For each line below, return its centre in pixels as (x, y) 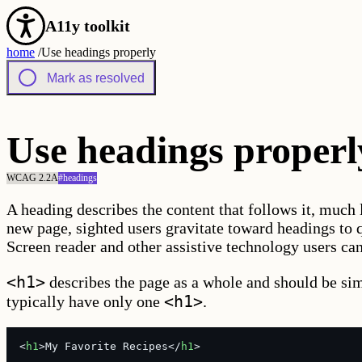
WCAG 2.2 (29, 177)
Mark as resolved (96, 78)
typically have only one (85, 301)
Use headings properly (99, 52)
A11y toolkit (88, 25)
